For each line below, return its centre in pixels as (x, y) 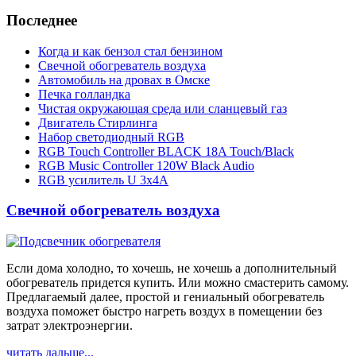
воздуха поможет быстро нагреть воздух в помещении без (164, 311)
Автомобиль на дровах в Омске (124, 79)
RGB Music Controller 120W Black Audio (146, 165)
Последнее (42, 20)
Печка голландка (84, 94)
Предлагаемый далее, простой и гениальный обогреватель (165, 297)
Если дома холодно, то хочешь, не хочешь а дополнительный (172, 269)
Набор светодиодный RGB (111, 137)
